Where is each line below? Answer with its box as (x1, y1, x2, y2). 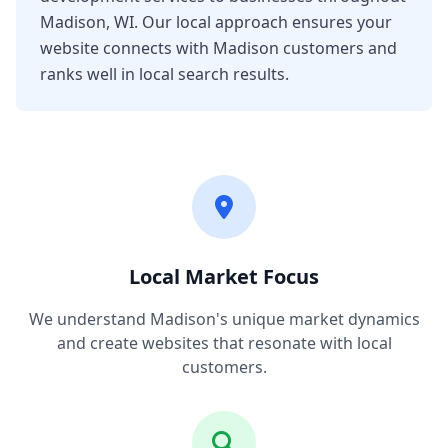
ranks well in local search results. (40, 63, 289, 85)
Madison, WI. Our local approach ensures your (40, 11, 392, 33)
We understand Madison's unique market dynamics (28, 308, 420, 330)
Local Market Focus (129, 263, 319, 290)
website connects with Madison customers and (40, 37, 397, 59)
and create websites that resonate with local (56, 332, 392, 354)
